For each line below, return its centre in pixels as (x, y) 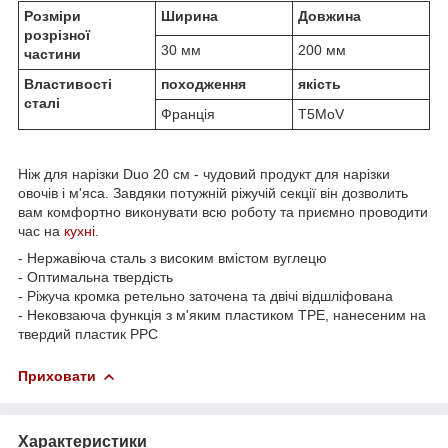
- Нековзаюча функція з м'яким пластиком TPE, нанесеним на (222, 314)
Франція (188, 113)
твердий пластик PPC (88, 333)
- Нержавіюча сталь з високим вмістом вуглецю (172, 257)
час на (41, 230)
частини (52, 53)
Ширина (189, 15)
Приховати (57, 375)
